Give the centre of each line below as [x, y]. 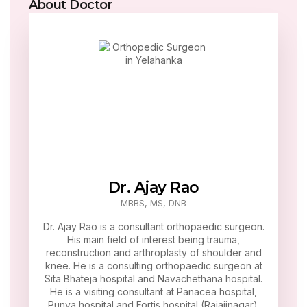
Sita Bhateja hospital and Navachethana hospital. [153, 279]
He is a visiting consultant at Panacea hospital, [153, 292]
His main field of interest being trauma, [153, 240]
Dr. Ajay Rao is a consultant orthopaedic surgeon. [153, 227]
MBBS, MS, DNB [153, 203]
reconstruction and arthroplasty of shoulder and [153, 253]
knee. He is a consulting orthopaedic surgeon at [153, 266]
